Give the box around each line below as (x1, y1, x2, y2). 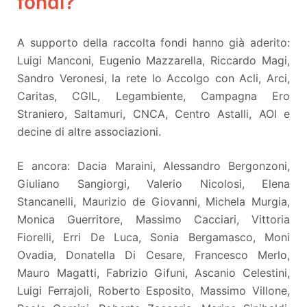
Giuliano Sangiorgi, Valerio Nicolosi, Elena (17, 176, 290, 191)
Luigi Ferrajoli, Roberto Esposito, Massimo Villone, (17, 283, 290, 297)
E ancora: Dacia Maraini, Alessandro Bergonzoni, (17, 158, 290, 173)
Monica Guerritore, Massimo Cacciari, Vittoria (17, 212, 290, 226)
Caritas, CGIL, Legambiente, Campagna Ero (17, 88, 290, 103)
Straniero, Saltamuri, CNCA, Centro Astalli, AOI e (17, 106, 290, 121)
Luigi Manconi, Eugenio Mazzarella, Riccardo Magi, (17, 53, 290, 67)
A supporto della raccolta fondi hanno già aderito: (17, 35, 290, 49)
